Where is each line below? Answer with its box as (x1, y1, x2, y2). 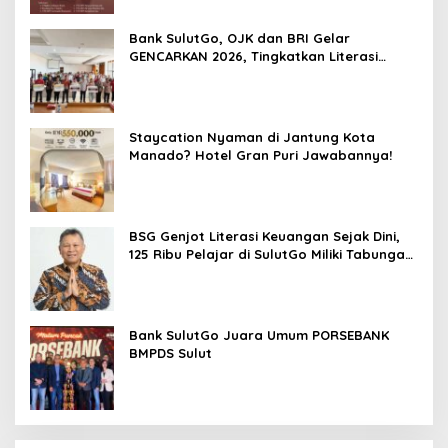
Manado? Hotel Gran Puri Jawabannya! (129, 147, 392, 164)
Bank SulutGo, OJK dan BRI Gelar (129, 30, 350, 47)
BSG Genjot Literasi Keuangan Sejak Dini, (129, 228, 400, 245)
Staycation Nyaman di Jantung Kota (129, 129, 375, 146)
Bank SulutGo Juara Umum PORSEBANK (129, 327, 389, 344)
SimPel (129, 264, 172, 281)
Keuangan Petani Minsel (129, 66, 287, 83)
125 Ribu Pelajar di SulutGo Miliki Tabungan (129, 246, 413, 263)
